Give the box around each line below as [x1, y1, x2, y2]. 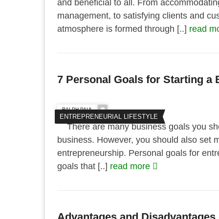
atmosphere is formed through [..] [57, 24, 189, 34]
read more [110, 161, 153, 171]
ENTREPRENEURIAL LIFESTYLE [60, 113, 158, 120]
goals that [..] [57, 161, 110, 171]
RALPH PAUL [62, 107, 93, 112]
